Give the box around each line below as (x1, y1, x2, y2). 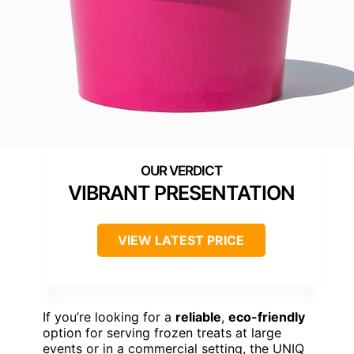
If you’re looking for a (43, 308, 175, 325)
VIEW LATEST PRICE (118, 232, 244, 248)
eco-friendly (228, 308, 305, 325)
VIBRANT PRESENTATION (67, 180, 295, 205)
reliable (175, 308, 221, 325)
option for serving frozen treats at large (43, 324, 281, 341)
